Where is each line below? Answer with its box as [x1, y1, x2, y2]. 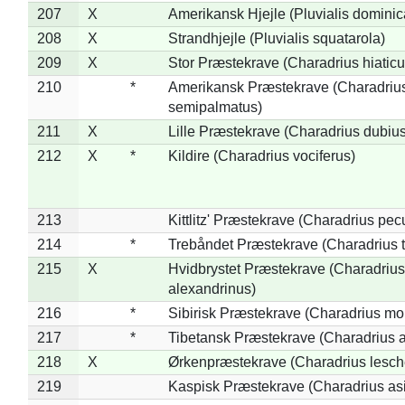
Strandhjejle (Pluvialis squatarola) [167, 30, 385, 46]
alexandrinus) [167, 280, 256, 297]
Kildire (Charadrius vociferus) [167, 147, 355, 164]
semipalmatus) [167, 99, 262, 115]
